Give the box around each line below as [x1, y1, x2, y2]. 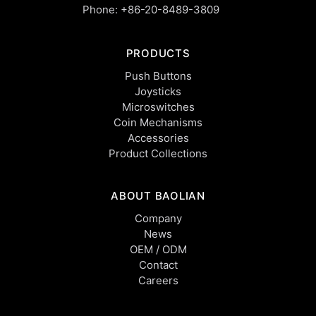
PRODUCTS [126, 46, 190, 60]
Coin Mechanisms [114, 115, 202, 129]
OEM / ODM [129, 242, 187, 256]
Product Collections [109, 146, 207, 160]
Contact [138, 257, 178, 272]
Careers [138, 273, 178, 287]
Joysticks [135, 84, 181, 98]
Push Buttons [124, 68, 192, 83]
